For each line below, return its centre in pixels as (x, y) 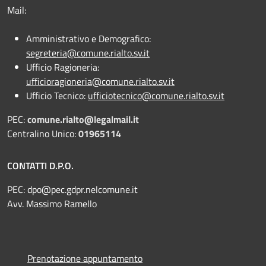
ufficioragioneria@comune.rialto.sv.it (100, 81)
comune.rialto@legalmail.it (83, 119)
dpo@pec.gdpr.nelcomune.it (81, 189)
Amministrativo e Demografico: (88, 38)
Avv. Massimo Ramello (52, 203)
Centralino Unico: (43, 133)
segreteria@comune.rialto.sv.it (88, 53)
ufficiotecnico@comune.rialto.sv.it (156, 95)
